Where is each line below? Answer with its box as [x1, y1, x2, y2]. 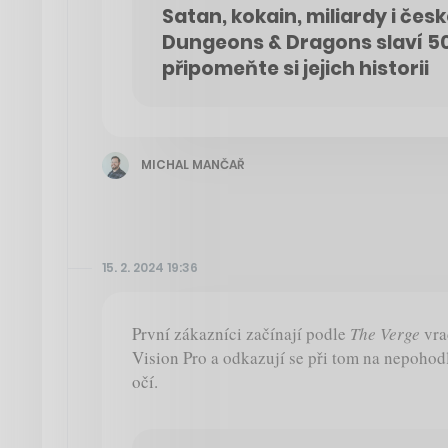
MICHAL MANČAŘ [141, 156, 244, 174]
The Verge [350, 321, 420, 345]
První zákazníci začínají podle [132, 321, 350, 345]
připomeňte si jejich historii [162, 54, 429, 82]
